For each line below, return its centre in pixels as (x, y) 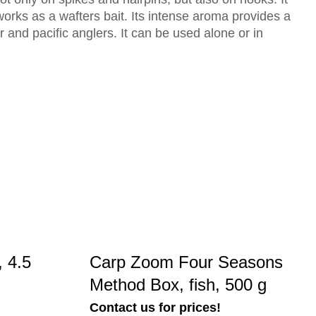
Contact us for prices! (155, 308)
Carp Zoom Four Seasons (186, 262)
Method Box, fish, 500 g (178, 285)
